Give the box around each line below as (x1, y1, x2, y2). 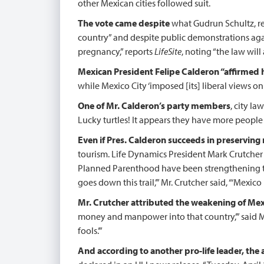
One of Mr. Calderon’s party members (78, 100, 230, 111)
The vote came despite (78, 17, 170, 29)
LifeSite (154, 45, 181, 57)
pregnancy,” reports (78, 45, 154, 57)
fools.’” (78, 225, 103, 236)
